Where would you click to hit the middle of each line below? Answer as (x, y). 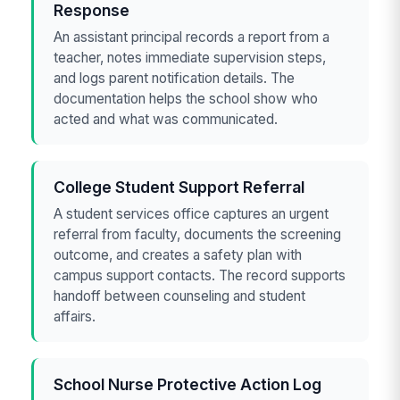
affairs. (75, 316)
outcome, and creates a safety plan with (178, 254)
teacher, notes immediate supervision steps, (190, 57)
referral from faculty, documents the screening (198, 234)
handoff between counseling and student (180, 296)
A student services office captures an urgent (192, 213)
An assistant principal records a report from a (192, 37)
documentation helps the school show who (186, 98)
